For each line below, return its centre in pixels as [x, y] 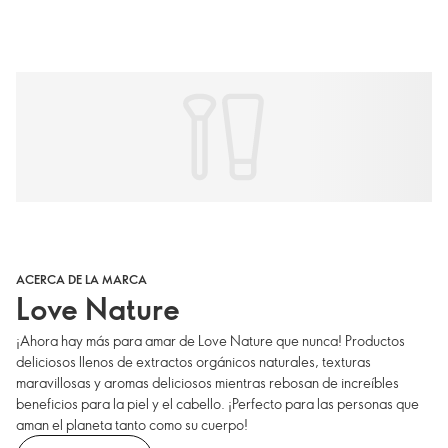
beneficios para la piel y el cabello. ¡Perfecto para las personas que [217, 403]
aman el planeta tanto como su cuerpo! [132, 424]
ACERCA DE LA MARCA [81, 278]
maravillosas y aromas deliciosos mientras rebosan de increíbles [207, 382]
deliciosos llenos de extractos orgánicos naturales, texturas [193, 361]
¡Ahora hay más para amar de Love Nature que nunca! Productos [210, 340]
